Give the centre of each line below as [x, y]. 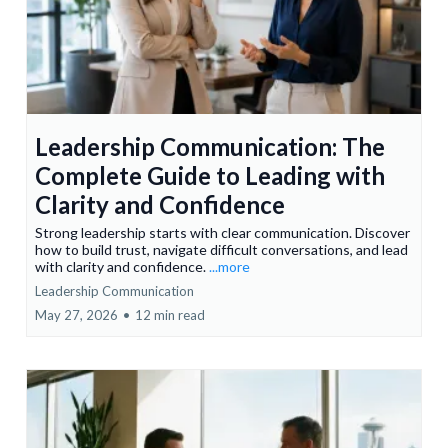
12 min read [170, 315]
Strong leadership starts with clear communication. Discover [222, 233]
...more [229, 267]
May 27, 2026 [76, 315]
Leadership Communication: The [210, 147]
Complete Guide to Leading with [210, 176]
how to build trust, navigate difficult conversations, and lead [221, 250]
